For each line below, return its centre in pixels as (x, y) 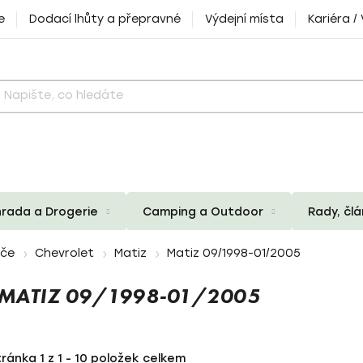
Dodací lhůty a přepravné (105, 19)
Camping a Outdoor (203, 211)
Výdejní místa (244, 19)
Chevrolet (64, 253)
